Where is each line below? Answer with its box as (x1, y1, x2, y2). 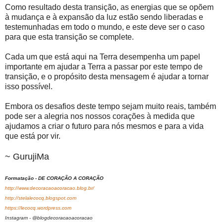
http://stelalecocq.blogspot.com (5, 195, 76, 201)
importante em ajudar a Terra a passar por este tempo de (5, 62, 203, 71)
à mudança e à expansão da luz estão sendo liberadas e (5, 13, 203, 22)
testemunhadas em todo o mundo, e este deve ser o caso (5, 23, 205, 32)
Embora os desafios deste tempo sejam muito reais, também (5, 102, 216, 111)
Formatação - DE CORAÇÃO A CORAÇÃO (5, 175, 104, 181)
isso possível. (5, 82, 53, 91)
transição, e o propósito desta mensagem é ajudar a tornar (5, 72, 209, 81)
